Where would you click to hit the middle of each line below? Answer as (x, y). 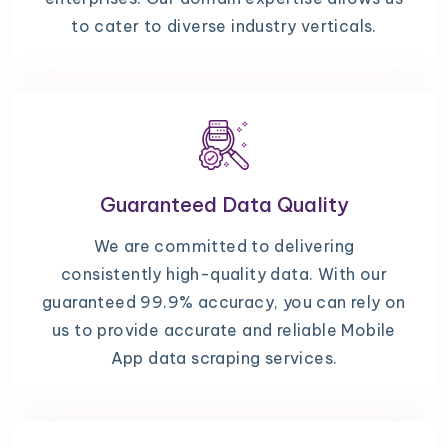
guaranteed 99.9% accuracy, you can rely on (224, 302)
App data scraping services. (224, 358)
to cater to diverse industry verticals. (224, 26)
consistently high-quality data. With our (224, 274)
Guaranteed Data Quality (224, 205)
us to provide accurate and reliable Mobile (224, 330)
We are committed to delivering (224, 246)
